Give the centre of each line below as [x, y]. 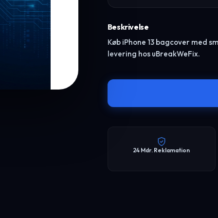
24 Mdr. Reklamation [162, 150]
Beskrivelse [128, 27]
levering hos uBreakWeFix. [154, 54]
